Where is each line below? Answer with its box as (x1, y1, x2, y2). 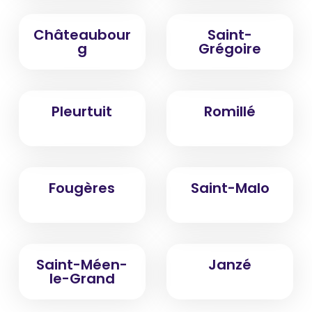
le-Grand (49, 268, 115, 288)
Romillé (204, 101, 256, 121)
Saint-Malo (190, 178, 270, 198)
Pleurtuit (52, 101, 113, 121)
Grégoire (198, 38, 262, 58)
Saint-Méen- (36, 254, 128, 274)
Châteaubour (33, 24, 131, 45)
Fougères (49, 178, 116, 198)
